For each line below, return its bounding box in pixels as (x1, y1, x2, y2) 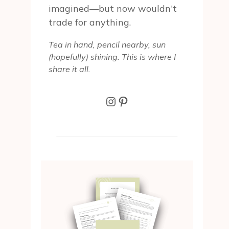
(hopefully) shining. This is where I (48, 52, 176, 62)
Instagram (104, 93, 164, 109)
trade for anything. (48, 16, 131, 29)
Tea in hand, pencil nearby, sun (48, 39, 166, 50)
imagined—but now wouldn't (48, 3, 177, 15)
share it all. (48, 64, 90, 75)
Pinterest (116, 93, 169, 109)
